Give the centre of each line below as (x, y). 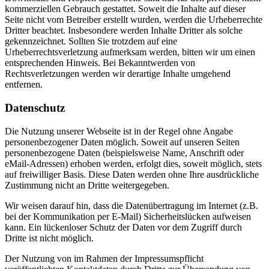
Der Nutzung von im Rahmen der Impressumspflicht (104, 258)
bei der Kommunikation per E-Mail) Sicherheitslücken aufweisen (128, 216)
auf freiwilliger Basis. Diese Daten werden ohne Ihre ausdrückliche (132, 174)
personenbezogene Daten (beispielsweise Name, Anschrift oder (124, 153)
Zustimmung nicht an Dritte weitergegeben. (87, 185)
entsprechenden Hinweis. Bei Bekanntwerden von (100, 63)
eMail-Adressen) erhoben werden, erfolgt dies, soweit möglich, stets (133, 163)
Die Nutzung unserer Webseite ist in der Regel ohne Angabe (119, 131)
